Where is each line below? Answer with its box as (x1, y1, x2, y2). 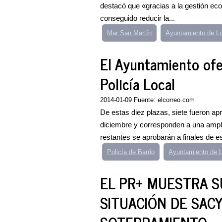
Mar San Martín (107, 29, 152, 37)
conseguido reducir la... (100, 14, 175, 22)
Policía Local (100, 71, 175, 96)
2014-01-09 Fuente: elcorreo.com (100, 96, 195, 104)
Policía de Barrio (107, 148, 155, 156)
